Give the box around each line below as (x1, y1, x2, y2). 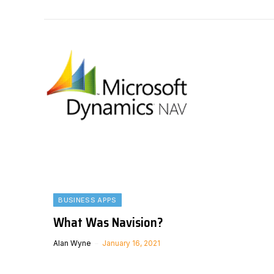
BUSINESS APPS (58, 195, 117, 204)
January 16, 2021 (102, 238, 161, 248)
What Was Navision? (53, 212, 164, 232)
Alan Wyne (53, 238, 92, 248)
